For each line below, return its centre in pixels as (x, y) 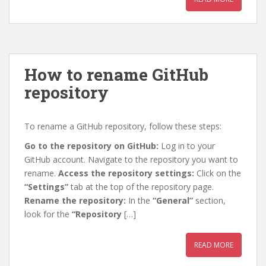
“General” (173, 200)
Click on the (218, 173)
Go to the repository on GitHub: (91, 146)
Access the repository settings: (126, 173)
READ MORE (214, 245)
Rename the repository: (75, 200)
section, (209, 200)
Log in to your (187, 146)
